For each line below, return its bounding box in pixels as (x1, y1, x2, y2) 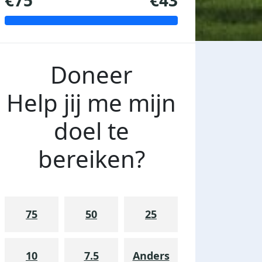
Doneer (50, 58, 133, 91)
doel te (53, 115, 129, 147)
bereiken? (37, 143, 145, 175)
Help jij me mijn (6, 87, 176, 119)
